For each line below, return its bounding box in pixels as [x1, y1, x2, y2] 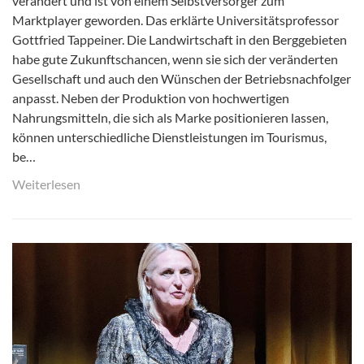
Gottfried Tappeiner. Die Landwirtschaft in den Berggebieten [12, 31, 347, 47]
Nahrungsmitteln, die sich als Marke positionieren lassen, [12, 109, 328, 125]
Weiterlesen [12, 175, 80, 192]
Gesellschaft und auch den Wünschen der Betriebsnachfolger [12, 70, 351, 86]
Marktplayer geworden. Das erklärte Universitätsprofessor [12, 11, 339, 28]
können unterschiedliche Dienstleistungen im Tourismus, [12, 128, 327, 145]
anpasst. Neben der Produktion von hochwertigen [12, 89, 289, 106]
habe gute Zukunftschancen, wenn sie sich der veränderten [12, 50, 338, 67]
